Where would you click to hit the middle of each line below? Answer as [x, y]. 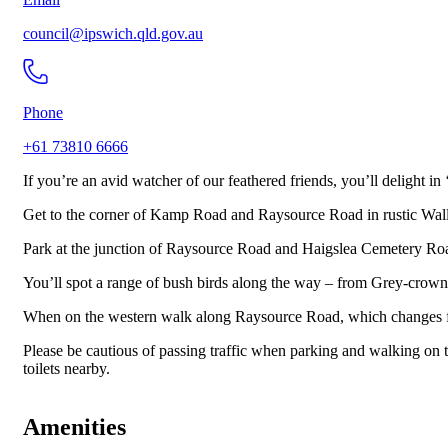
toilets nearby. [66, 369]
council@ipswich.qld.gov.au [113, 34]
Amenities [74, 427]
